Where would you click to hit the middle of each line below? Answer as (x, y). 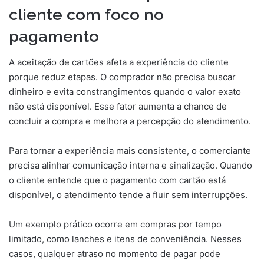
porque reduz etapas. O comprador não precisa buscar (122, 77)
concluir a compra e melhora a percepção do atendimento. (130, 121)
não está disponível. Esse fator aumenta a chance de (118, 107)
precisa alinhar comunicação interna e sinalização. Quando (131, 166)
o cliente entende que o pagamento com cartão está (117, 180)
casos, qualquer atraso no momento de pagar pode (115, 254)
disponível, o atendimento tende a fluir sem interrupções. (128, 195)
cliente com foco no (86, 14)
